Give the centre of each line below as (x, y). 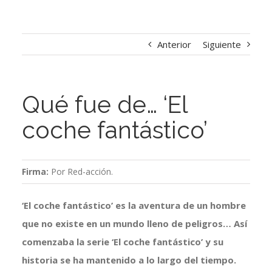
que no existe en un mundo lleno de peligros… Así (134, 224)
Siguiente (222, 45)
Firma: (36, 172)
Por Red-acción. (82, 172)
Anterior (175, 45)
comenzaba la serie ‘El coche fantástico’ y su (122, 242)
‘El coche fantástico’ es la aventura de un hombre (134, 206)
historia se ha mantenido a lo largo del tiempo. (129, 260)
